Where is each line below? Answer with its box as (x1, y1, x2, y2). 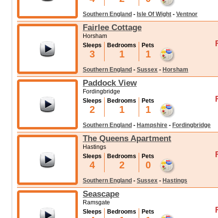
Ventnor (176, 11, 198, 18)
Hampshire (137, 122, 167, 128)
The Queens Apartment (83, 133, 171, 143)
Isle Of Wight (137, 11, 171, 18)
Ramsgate (83, 199, 110, 206)
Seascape (83, 189, 119, 199)
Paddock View (83, 78, 137, 88)
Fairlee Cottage (83, 22, 142, 32)
